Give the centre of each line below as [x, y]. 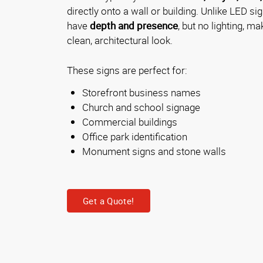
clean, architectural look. [120, 41]
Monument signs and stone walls [154, 151]
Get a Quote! [109, 200]
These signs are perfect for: [127, 70]
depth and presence [134, 26]
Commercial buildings [130, 122]
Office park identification [135, 137]
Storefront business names [141, 93]
